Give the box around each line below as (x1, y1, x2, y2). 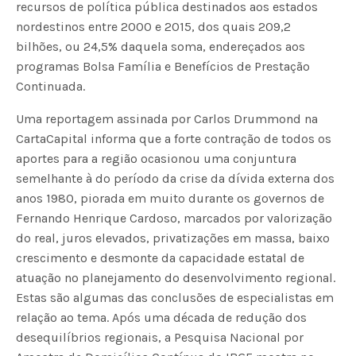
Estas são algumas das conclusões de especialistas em (16, 290, 335, 306)
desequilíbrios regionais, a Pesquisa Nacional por (16, 330, 304, 346)
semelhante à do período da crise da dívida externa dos (16, 171, 335, 187)
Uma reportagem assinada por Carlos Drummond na (16, 111, 319, 127)
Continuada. (16, 79, 85, 95)
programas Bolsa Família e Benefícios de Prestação (16, 59, 311, 75)
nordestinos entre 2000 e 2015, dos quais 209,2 (16, 19, 292, 35)
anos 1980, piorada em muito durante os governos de (16, 191, 325, 207)
